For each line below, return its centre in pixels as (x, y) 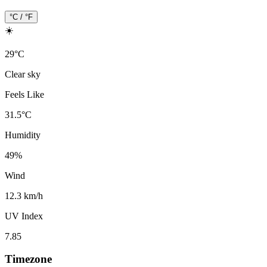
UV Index (24, 216)
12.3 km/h (24, 195)
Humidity (23, 135)
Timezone (28, 259)
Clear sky (23, 74)
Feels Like (24, 94)
